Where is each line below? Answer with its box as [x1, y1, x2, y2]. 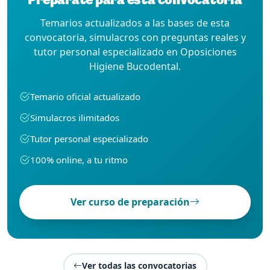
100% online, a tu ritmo [30, 154, 128, 166]
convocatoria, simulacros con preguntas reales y [24, 30, 246, 44]
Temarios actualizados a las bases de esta [40, 16, 230, 30]
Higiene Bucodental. [89, 59, 181, 73]
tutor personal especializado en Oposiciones [33, 45, 237, 58]
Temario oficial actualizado [30, 90, 140, 102]
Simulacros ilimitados [30, 111, 119, 124]
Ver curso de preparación [71, 195, 190, 209]
